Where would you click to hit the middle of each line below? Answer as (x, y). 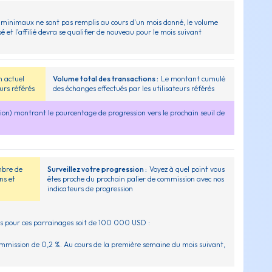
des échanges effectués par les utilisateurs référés (134, 89)
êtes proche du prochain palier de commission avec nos (135, 179)
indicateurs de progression (90, 189)
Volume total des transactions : (106, 79)
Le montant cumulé (193, 79)
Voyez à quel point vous (187, 169)
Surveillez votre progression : (97, 169)
